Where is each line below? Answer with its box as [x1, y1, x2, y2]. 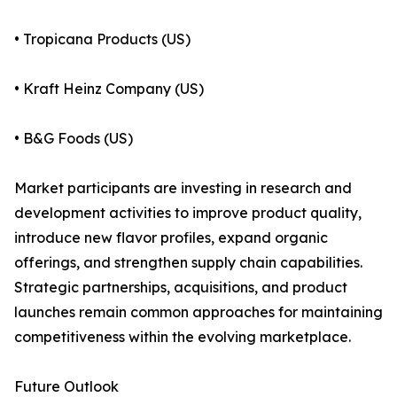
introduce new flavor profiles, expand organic [14, 229, 328, 247]
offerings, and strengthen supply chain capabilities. [14, 253, 362, 272]
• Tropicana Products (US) [14, 30, 191, 49]
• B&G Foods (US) [14, 129, 133, 148]
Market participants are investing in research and [14, 179, 352, 198]
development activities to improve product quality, [14, 204, 362, 222]
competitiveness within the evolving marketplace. [14, 328, 351, 346]
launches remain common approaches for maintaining [14, 303, 383, 322]
